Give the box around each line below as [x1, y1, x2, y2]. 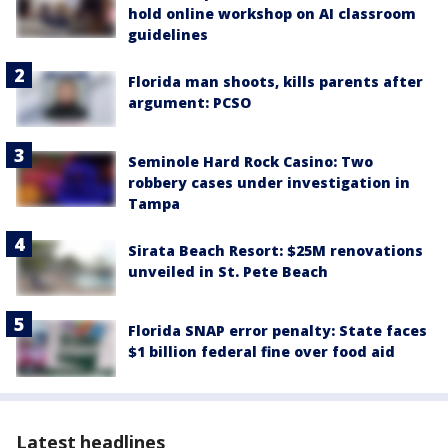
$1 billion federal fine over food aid [128, 342, 395, 362]
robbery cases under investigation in [128, 173, 410, 193]
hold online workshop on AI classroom [128, 3, 416, 23]
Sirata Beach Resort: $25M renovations [128, 241, 423, 261]
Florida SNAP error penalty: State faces [128, 321, 427, 341]
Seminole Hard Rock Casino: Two [128, 152, 373, 172]
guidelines [128, 24, 208, 44]
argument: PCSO [128, 92, 251, 112]
